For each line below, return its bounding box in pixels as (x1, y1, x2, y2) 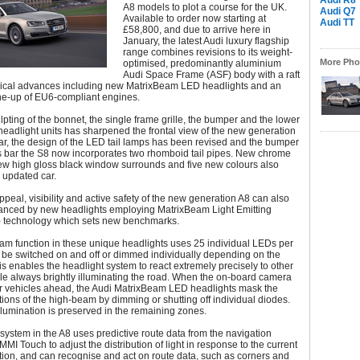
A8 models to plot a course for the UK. (123, 2, 287, 13)
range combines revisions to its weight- (123, 47, 292, 58)
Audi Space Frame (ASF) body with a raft (123, 69, 300, 80)
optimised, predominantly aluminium (123, 58, 281, 69)
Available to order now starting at (123, 13, 266, 24)
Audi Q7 (320, 6, 356, 17)
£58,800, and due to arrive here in (123, 24, 271, 35)
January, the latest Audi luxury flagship (123, 35, 289, 47)
